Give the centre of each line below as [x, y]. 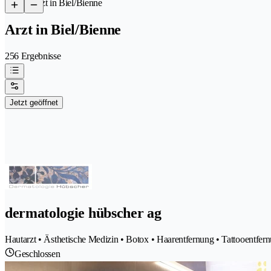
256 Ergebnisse [33, 56]
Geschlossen [38, 253]
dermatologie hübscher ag [83, 213]
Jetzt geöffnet [34, 102]
